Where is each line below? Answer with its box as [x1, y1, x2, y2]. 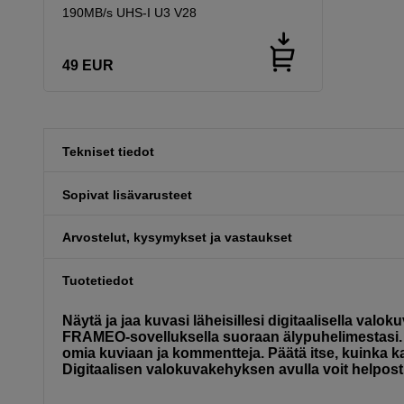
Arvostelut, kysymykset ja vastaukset [62, 230, 292, 245]
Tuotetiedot [62, 273, 133, 289]
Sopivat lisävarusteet [62, 187, 192, 202]
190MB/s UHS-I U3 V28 [62, 5, 197, 20]
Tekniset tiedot [62, 143, 154, 159]
